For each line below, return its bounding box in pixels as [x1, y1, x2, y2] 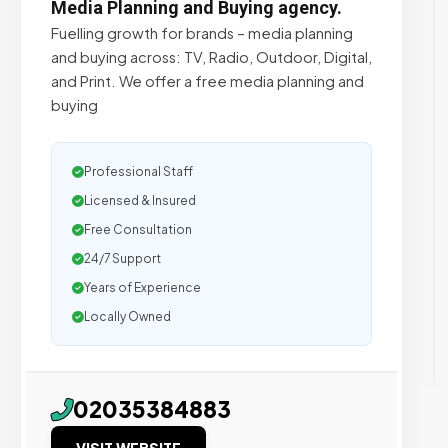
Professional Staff [84, 164, 193, 179]
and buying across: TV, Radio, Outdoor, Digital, [51, 48, 372, 66]
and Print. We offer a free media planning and [51, 72, 364, 90]
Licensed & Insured [84, 193, 196, 208]
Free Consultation [84, 222, 192, 237]
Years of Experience [84, 280, 201, 295]
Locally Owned [84, 309, 171, 324]
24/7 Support [84, 251, 161, 266]
